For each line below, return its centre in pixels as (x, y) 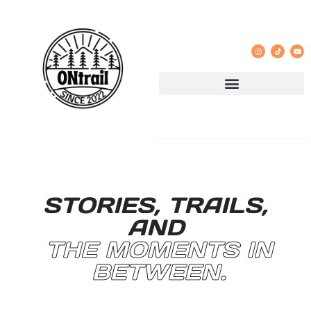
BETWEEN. (159, 272)
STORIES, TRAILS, (155, 205)
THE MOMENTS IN (159, 250)
